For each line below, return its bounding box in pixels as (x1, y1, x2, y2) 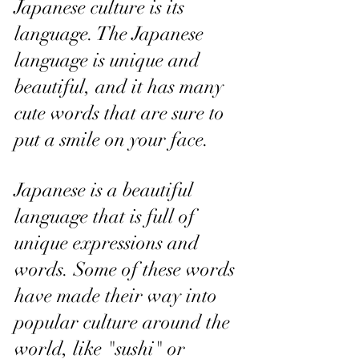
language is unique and (14, 48, 204, 72)
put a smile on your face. (14, 127, 209, 151)
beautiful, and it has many (14, 75, 228, 99)
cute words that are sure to (14, 101, 229, 125)
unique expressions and (14, 231, 204, 255)
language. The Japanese (14, 22, 208, 46)
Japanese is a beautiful (14, 178, 198, 202)
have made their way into (14, 284, 222, 308)
